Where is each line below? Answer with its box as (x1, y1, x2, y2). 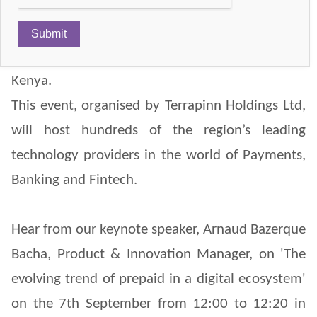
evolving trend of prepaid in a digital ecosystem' (11, 271, 306, 287)
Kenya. (11, 73, 52, 88)
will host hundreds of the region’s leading (11, 122, 306, 138)
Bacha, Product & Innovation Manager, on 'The (11, 246, 306, 262)
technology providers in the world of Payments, (11, 147, 306, 163)
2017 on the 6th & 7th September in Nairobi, (11, 48, 306, 64)
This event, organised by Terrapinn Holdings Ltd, (11, 98, 306, 113)
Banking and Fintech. (11, 172, 137, 188)
